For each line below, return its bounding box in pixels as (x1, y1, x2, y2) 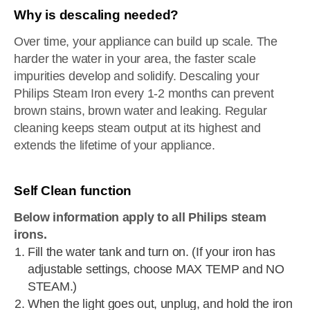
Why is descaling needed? (14, 8, 179, 22)
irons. (14, 228, 47, 241)
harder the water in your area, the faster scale (14, 52, 256, 66)
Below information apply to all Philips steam (14, 210, 266, 224)
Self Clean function (14, 183, 132, 198)
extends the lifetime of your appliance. (14, 138, 215, 152)
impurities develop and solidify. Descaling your (14, 69, 259, 83)
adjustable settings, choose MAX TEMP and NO (28, 262, 284, 276)
